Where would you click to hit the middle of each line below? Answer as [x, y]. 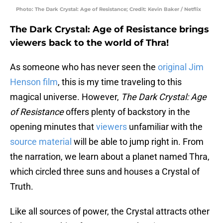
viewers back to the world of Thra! [89, 43]
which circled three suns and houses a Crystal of [105, 172]
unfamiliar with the [165, 127]
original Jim [180, 67]
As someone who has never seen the [83, 67]
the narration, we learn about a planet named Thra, [110, 157]
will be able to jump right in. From [138, 142]
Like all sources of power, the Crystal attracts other [110, 212]
